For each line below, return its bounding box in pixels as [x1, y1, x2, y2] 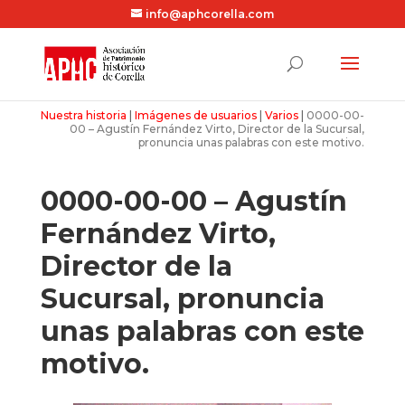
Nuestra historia [41, 108, 127, 122]
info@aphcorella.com [145, 7, 274, 21]
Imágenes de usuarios [135, 108, 258, 122]
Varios [265, 108, 299, 122]
